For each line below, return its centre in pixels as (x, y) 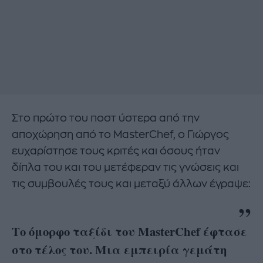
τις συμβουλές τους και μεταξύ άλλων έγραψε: (131, 184)
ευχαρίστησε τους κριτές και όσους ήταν (116, 151)
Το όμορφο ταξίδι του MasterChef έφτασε (129, 231)
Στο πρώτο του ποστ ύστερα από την (106, 118)
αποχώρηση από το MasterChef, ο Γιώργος (120, 135)
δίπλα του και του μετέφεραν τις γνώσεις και (125, 168)
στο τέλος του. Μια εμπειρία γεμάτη (119, 249)
